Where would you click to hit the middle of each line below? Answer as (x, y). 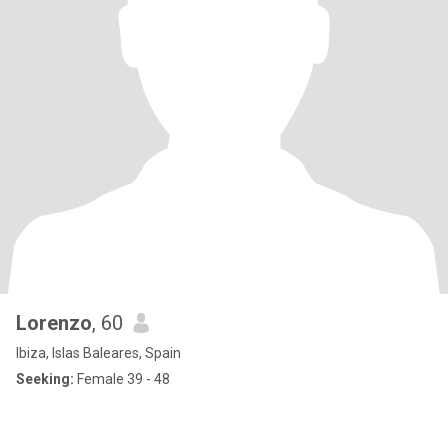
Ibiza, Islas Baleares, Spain (98, 353)
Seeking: (45, 379)
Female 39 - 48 (122, 379)
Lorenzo (54, 323)
